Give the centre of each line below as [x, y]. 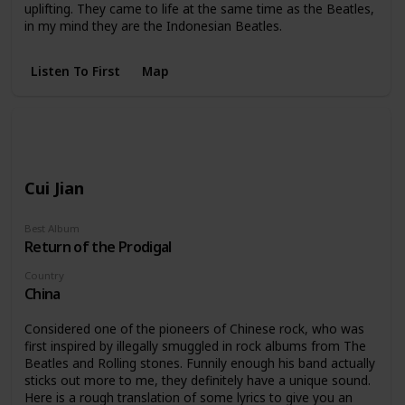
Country [44, 276]
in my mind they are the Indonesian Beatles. [153, 26]
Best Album [52, 229]
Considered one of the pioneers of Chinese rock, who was [194, 328]
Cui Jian [54, 187]
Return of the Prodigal [98, 247]
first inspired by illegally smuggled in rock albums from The [195, 345]
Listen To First [75, 71]
